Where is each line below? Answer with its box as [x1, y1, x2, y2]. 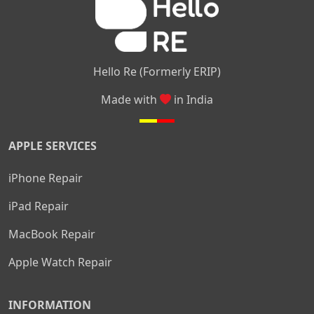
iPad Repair [8, 198, 69, 214]
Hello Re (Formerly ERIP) [93, 64, 221, 79]
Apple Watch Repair [8, 254, 112, 270]
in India [171, 92, 213, 107]
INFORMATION [8, 297, 91, 313]
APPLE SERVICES [8, 138, 97, 153]
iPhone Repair [8, 170, 83, 186]
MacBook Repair [8, 226, 95, 242]
